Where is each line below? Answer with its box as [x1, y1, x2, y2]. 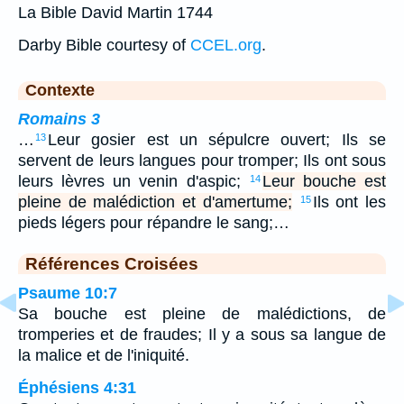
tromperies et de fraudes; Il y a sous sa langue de [18, 326, 386, 344]
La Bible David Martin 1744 [18, 4, 213, 23]
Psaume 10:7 [18, 284, 117, 303]
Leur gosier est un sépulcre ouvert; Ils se [48, 131, 386, 150]
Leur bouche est [262, 172, 387, 191]
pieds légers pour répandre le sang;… [18, 214, 289, 233]
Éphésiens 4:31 [18, 379, 136, 398]
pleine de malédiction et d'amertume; [18, 193, 292, 212]
